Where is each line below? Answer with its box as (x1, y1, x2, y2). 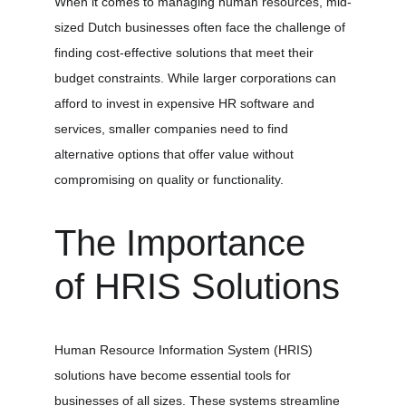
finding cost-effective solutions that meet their (54, 45, 317, 60)
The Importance (54, 223, 315, 263)
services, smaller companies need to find (54, 121, 292, 136)
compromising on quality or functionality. (54, 172, 284, 187)
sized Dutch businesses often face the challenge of (54, 20, 349, 34)
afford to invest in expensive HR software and (54, 96, 318, 111)
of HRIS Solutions (54, 266, 340, 306)
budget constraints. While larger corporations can (54, 71, 340, 85)
